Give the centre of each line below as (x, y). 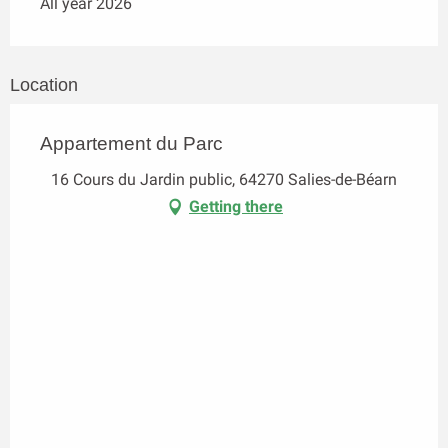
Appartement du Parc (131, 144)
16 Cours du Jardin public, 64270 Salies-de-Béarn (224, 180)
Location (44, 85)
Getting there (236, 207)
